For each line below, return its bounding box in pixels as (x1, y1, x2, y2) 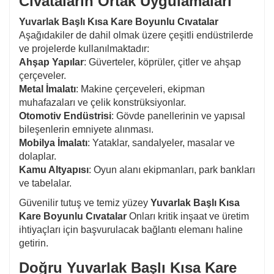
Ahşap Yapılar (19, 56, 84, 67)
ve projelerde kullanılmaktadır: (19, 43, 149, 54)
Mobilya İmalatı (19, 137, 87, 148)
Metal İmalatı (19, 83, 76, 94)
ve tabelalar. (19, 177, 72, 188)
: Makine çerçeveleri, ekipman (76, 83, 205, 94)
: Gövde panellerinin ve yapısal (111, 110, 245, 121)
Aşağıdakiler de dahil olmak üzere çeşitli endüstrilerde (19, 29, 253, 40)
